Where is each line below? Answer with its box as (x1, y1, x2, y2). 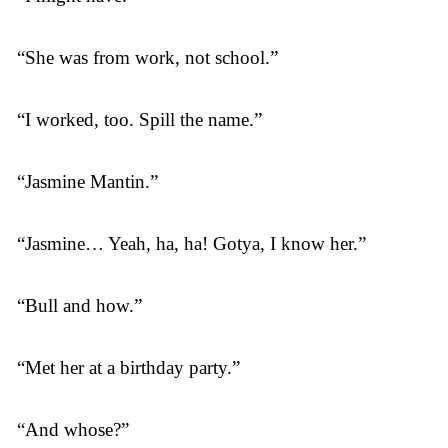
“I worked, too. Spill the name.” (17, 109, 262, 130)
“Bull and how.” (17, 295, 142, 316)
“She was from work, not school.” (17, 47, 278, 68)
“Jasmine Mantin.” (17, 171, 158, 192)
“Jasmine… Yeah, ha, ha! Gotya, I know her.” (17, 233, 366, 254)
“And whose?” (17, 419, 129, 440)
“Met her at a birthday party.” (17, 357, 240, 378)
